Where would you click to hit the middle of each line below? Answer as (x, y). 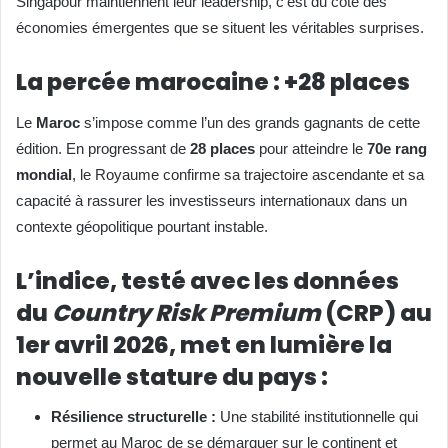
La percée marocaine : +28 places (213, 82)
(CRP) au (376, 312)
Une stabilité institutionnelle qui (317, 417)
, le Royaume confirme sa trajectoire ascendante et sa (248, 174)
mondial (44, 174)
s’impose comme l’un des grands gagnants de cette (250, 122)
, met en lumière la (280, 344)
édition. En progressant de (103, 148)
